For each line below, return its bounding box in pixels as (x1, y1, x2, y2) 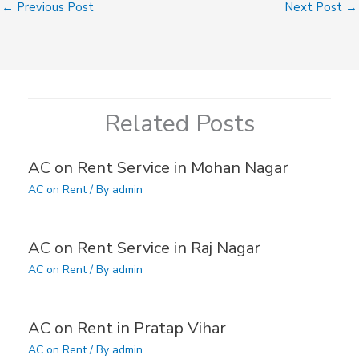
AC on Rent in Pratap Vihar (28, 317, 226, 339)
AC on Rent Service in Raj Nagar (28, 236, 260, 259)
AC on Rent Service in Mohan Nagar (28, 156, 288, 179)
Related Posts (104, 107, 255, 140)
